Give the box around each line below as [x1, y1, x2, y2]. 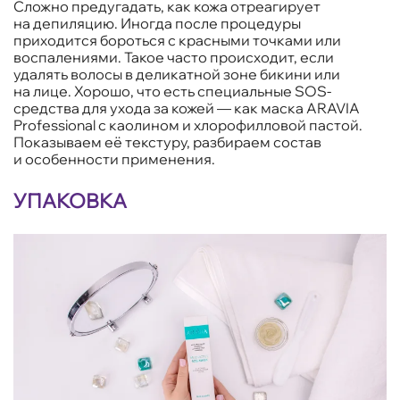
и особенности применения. [13, 150, 215, 169]
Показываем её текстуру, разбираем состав [13, 133, 321, 152]
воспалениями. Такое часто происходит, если [13, 48, 334, 67]
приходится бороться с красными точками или [13, 31, 341, 50]
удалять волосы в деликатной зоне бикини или [13, 65, 340, 84]
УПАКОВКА [13, 188, 127, 214]
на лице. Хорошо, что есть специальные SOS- [13, 82, 331, 101]
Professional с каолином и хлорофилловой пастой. [13, 116, 362, 135]
